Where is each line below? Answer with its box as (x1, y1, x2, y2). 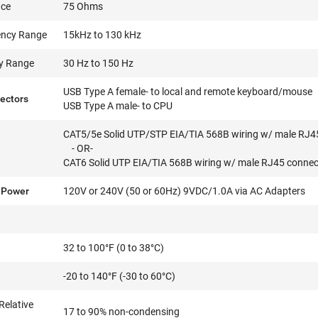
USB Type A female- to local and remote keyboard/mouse (63, 86, 313, 97)
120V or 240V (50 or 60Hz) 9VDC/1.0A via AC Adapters (63, 185, 306, 197)
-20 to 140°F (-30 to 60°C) (63, 270, 176, 282)
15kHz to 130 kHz (63, 29, 142, 40)
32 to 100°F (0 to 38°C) (63, 242, 165, 253)
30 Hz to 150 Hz (63, 57, 134, 69)
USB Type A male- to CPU (63, 100, 173, 111)
